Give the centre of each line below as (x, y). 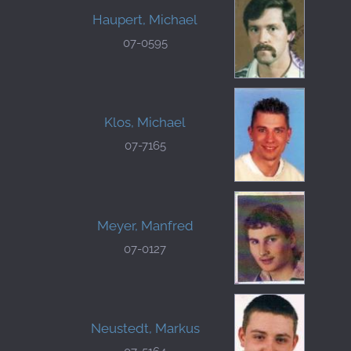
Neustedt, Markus (145, 328)
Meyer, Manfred (145, 225)
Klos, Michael (145, 123)
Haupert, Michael (145, 19)
